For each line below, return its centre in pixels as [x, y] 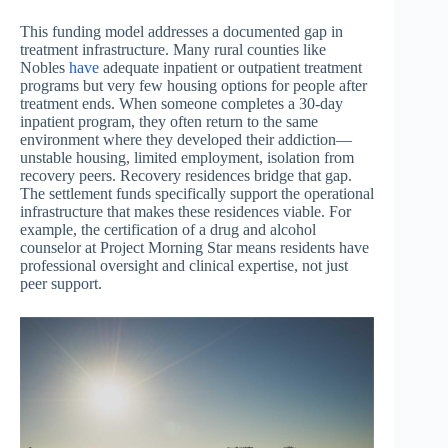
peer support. [61, 284]
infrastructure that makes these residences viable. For [185, 212]
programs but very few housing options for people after [193, 86]
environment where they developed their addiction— [186, 140]
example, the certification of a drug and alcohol [168, 230]
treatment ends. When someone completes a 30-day [181, 104]
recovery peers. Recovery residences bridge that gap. [186, 176]
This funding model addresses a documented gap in [181, 32]
